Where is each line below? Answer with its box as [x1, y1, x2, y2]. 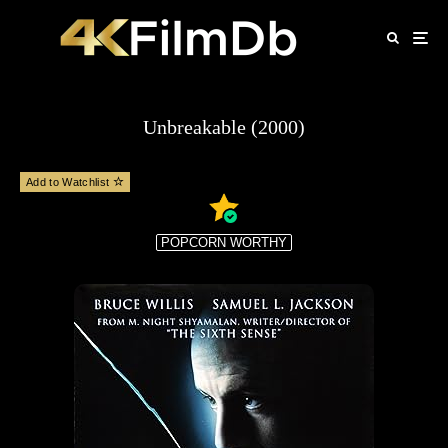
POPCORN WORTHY [161, 235, 287, 250]
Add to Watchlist [26, 176, 113, 188]
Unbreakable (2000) [143, 116, 305, 138]
